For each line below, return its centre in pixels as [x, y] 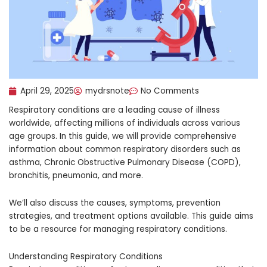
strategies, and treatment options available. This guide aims [131, 216]
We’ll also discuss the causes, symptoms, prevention [115, 203]
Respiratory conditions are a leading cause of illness [114, 110]
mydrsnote [107, 91]
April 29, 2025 [47, 91]
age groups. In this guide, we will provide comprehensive [123, 136]
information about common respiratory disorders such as [125, 149]
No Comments [170, 91]
